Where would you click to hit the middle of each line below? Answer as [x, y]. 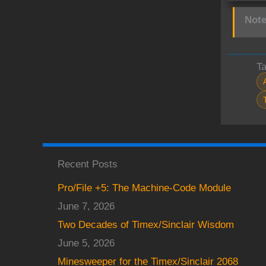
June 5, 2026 [86, 243]
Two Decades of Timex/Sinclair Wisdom [146, 225]
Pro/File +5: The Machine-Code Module [144, 188]
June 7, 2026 [86, 206]
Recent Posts [88, 164]
